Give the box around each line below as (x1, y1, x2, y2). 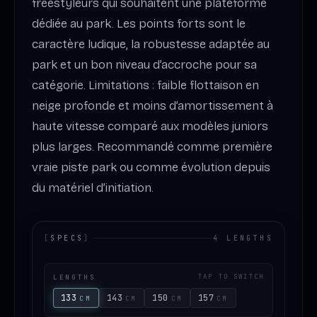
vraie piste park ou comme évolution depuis (32, 159, 270, 175)
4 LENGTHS (213, 233, 273, 243)
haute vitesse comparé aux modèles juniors (32, 118, 268, 134)
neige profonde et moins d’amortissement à (32, 98, 273, 113)
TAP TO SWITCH (197, 272, 264, 282)
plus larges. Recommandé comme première (32, 139, 272, 154)
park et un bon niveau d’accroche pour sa (32, 57, 257, 72)
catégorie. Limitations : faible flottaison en (32, 77, 259, 93)
